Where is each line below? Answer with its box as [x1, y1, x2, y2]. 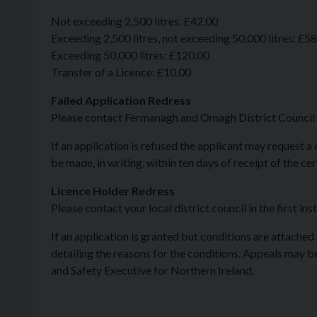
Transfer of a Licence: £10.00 [51, 65, 191, 79]
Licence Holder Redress [51, 184, 175, 197]
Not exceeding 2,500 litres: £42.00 [51, 14, 218, 28]
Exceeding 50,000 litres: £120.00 [51, 48, 209, 62]
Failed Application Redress [51, 93, 191, 107]
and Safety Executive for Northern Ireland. [51, 263, 254, 277]
